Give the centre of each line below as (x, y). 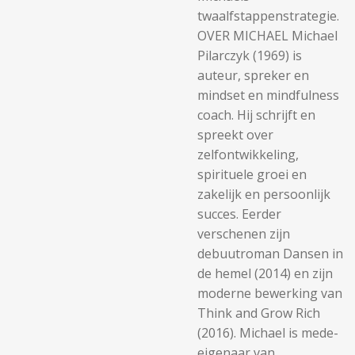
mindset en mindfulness (268, 95)
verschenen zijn (244, 234)
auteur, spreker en (253, 75)
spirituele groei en (252, 174)
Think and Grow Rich (259, 313)
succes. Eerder (239, 214)
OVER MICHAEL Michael (267, 36)
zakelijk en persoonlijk (264, 194)
